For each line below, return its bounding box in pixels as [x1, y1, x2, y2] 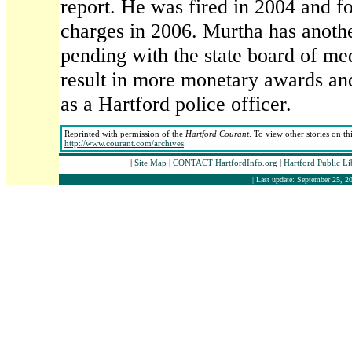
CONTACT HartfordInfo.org [173, 158, 277, 167]
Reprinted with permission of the [64, 129, 185, 138]
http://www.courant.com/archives [64, 138, 184, 148]
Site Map [134, 158, 167, 167]
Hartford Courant [185, 129, 249, 138]
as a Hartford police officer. [60, 92, 291, 115]
